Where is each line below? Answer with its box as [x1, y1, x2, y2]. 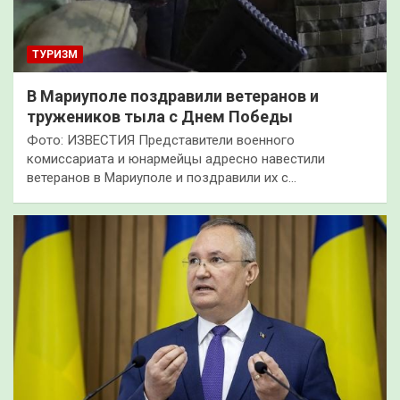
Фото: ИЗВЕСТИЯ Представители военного [27, 131, 295, 148]
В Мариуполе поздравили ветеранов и [27, 86, 319, 105]
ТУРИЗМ [32, 47, 78, 61]
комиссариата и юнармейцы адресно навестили [27, 150, 325, 167]
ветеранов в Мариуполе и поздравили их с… [27, 169, 296, 186]
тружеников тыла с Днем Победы [27, 106, 293, 126]
